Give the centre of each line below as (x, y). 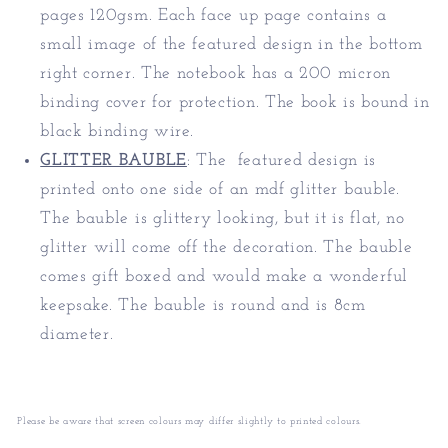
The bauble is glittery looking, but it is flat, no (222, 219)
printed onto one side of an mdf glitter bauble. (220, 190)
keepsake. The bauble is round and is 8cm (203, 306)
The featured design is (286, 161)
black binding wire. (122, 132)
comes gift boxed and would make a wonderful (224, 277)
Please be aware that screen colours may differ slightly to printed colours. (189, 421)
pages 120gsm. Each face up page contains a (213, 16)
